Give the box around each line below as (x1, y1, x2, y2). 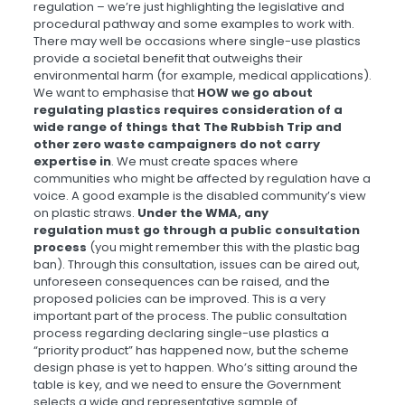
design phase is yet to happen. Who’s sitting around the (33, 359, 358, 377)
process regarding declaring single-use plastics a (33, 325, 329, 343)
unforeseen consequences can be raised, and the (33, 273, 330, 291)
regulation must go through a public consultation (33, 221, 360, 240)
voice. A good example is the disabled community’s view (33, 187, 366, 205)
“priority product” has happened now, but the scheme (33, 342, 349, 360)
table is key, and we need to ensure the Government (33, 376, 341, 394)
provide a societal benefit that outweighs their (33, 50, 303, 68)
